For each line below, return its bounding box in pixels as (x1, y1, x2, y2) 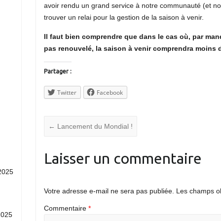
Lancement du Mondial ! (55, 122, 133, 131)
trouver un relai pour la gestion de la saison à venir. (43, 13, 204, 21)
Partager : (43, 68, 72, 74)
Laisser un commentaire (43, 150, 202, 167)
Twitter (57, 88, 76, 97)
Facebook (96, 88, 123, 97)
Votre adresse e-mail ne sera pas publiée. (43, 186, 174, 195)
